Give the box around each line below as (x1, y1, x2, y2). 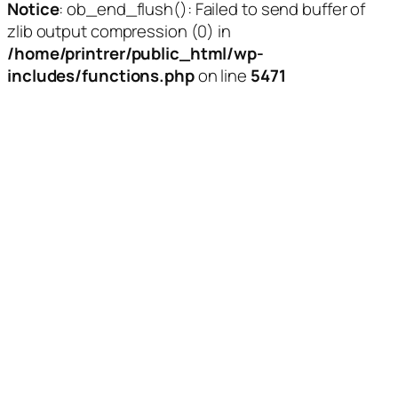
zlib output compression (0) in (7, 20, 231, 44)
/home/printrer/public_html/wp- (7, 42, 264, 66)
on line (194, 64, 251, 88)
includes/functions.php (7, 64, 195, 88)
